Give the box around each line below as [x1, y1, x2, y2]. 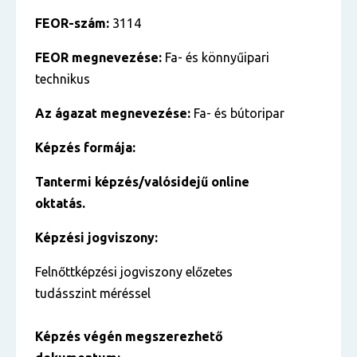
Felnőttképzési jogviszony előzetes [35, 265, 233, 279]
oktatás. [35, 196, 85, 210]
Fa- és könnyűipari [165, 50, 269, 65]
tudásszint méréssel [35, 286, 151, 300]
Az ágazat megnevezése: [35, 106, 190, 120]
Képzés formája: [35, 140, 135, 155]
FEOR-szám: [35, 16, 112, 30]
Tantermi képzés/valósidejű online [35, 175, 249, 189]
